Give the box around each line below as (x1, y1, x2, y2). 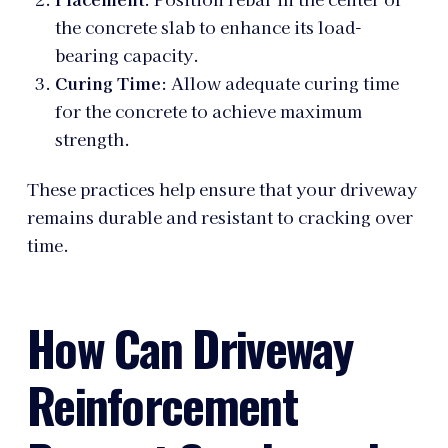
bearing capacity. (54, 42, 199, 67)
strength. (54, 126, 130, 151)
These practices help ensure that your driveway (26, 177, 417, 201)
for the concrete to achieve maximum (54, 98, 362, 123)
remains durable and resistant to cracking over (26, 205, 413, 229)
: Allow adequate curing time (160, 70, 399, 95)
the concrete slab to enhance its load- (54, 14, 362, 39)
